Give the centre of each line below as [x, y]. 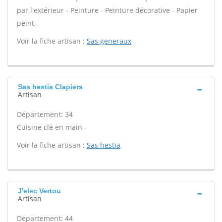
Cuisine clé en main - [52, 127]
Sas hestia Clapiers [50, 87]
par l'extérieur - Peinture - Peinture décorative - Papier [107, 10]
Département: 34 [45, 114]
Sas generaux [109, 41]
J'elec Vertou [39, 191]
